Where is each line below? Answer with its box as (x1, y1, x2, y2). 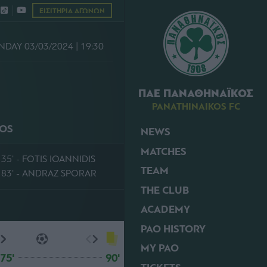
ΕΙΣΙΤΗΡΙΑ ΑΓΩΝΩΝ (39, 7, 105, 15)
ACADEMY (141, 203, 190, 216)
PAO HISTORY (141, 222, 206, 236)
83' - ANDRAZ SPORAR (1, 167, 97, 179)
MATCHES (141, 144, 187, 159)
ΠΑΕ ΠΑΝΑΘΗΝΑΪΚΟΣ (138, 86, 253, 101)
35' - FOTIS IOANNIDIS (1, 153, 95, 164)
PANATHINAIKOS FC (151, 101, 240, 113)
